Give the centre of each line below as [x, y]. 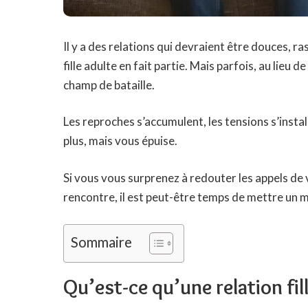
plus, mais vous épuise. [120, 141]
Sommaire [101, 242]
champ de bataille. [109, 85]
